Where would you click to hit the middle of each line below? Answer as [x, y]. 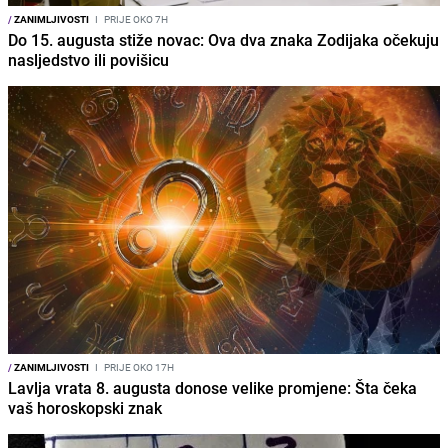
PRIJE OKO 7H [135, 18]
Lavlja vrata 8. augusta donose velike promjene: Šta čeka [212, 387]
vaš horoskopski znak [85, 407]
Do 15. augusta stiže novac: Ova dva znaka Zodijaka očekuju [223, 39]
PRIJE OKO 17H [138, 366]
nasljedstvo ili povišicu [88, 59]
